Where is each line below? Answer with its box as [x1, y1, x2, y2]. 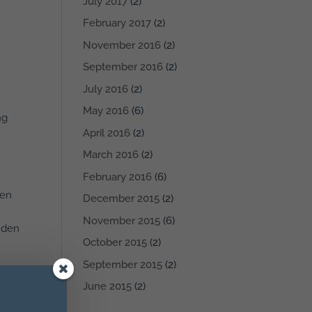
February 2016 [83, 170, 153, 183]
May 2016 [83, 104, 130, 118]
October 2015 [83, 236, 148, 249]
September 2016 [83, 61, 164, 74]
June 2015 [83, 280, 132, 293]
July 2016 [83, 82, 129, 95]
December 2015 [83, 192, 160, 205]
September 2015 [83, 258, 163, 271]
